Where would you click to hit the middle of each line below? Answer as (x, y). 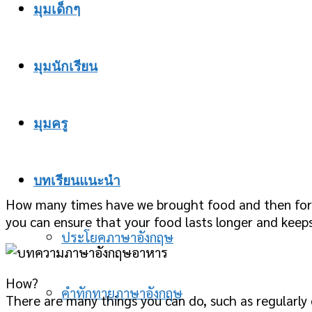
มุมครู (50, 124)
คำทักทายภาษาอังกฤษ (122, 292)
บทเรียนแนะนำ (77, 181)
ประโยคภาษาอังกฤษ (117, 237)
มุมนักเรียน (65, 67)
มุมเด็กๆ (57, 10)
